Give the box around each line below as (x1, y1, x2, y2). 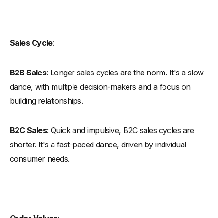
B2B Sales (10, 67, 46, 77)
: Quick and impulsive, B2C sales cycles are (46, 125, 194, 135)
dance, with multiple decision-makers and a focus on (10, 81, 191, 91)
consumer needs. (10, 153, 70, 163)
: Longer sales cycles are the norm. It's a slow (46, 67, 204, 77)
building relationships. (10, 95, 83, 106)
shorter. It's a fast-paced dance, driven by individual (10, 139, 186, 149)
